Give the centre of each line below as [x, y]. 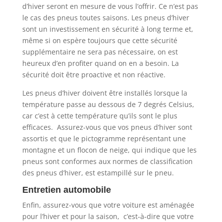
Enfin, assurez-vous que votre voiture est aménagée [108, 205]
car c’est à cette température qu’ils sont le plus [100, 115]
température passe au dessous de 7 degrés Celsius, [108, 104]
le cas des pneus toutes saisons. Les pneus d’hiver [106, 17]
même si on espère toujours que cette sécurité [100, 40]
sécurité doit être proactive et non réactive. [94, 74]
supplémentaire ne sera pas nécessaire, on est [100, 52]
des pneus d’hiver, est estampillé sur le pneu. [98, 172]
